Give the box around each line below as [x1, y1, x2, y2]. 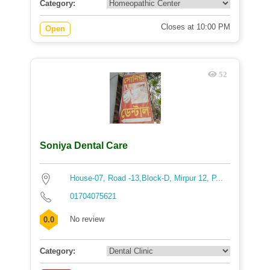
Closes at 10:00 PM [161, 22, 230, 31]
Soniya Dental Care [40, 140, 128, 151]
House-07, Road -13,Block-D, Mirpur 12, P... [70, 174, 223, 183]
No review [70, 215, 104, 224]
